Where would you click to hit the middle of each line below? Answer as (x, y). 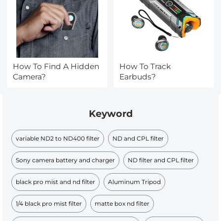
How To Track (145, 66)
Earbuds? (138, 76)
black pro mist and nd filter (56, 182)
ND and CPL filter (138, 138)
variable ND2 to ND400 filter (58, 138)
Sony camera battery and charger (66, 160)
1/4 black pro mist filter (49, 203)
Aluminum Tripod (135, 182)
